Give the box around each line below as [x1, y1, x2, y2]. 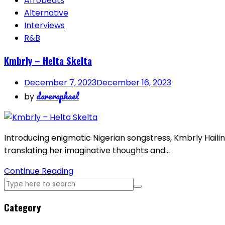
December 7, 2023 [24, 77, 96, 89]
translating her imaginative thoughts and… [4, 145, 170, 157]
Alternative [24, 7, 68, 19]
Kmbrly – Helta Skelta [4, 53, 92, 67]
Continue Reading [4, 165, 73, 177]
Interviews [24, 19, 65, 31]
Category [4, 200, 41, 214]
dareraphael [36, 89, 79, 103]
